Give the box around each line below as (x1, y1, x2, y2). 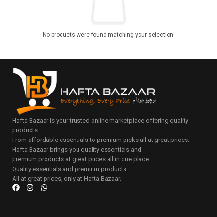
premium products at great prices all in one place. (12, 155, 150, 163)
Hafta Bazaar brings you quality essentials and (12, 145, 141, 153)
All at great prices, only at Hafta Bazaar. (12, 174, 121, 182)
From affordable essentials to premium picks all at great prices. (12, 136, 189, 143)
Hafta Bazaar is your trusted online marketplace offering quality (12, 116, 188, 124)
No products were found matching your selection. (42, 31, 175, 38)
